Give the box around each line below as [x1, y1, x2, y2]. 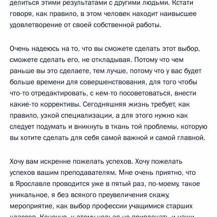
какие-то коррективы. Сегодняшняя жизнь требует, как [10, 99, 190, 109]
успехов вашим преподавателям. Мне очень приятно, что [10, 167, 196, 177]
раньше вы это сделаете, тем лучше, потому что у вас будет [10, 65, 201, 76]
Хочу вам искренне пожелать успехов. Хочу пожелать [10, 156, 183, 166]
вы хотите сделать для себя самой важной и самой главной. [10, 132, 205, 142]
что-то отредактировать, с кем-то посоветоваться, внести [10, 88, 196, 98]
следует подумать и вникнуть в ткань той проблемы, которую [10, 121, 207, 131]
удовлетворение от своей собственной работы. [10, 19, 161, 30]
